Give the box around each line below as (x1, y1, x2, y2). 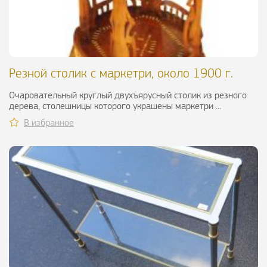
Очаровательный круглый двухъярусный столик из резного (9, 90, 247, 101)
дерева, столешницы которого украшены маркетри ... (9, 101, 221, 111)
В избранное (24, 117, 74, 128)
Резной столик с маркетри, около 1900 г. (9, 66, 233, 80)
